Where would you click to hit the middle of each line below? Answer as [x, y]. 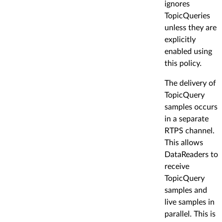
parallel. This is [190, 214]
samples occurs [191, 107]
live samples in [190, 202]
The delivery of [190, 83]
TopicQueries [187, 16]
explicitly [180, 39]
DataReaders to [191, 154]
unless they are [191, 28]
